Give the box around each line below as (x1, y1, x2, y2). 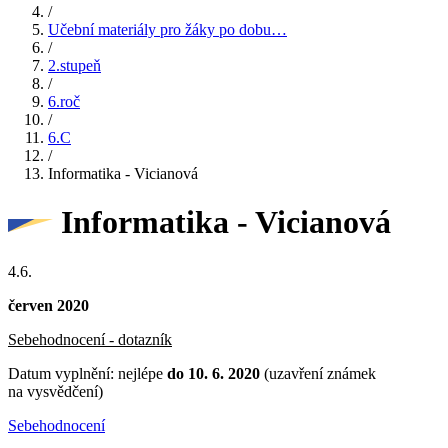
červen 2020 (8, 296, 89, 314)
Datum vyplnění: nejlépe (8, 364, 167, 382)
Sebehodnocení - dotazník (8, 330, 172, 348)
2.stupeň (48, 56, 101, 74)
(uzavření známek (260, 364, 376, 382)
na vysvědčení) (8, 382, 103, 400)
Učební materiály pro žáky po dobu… (48, 20, 287, 38)
